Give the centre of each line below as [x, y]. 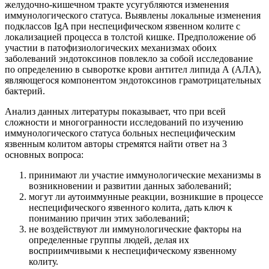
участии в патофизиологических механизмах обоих [111, 48]
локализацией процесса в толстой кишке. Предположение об [130, 37]
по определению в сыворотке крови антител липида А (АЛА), [133, 70]
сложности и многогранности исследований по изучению [124, 122]
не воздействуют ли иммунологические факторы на [135, 229]
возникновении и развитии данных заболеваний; [130, 186]
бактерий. [25, 91]
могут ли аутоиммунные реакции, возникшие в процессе [146, 197]
